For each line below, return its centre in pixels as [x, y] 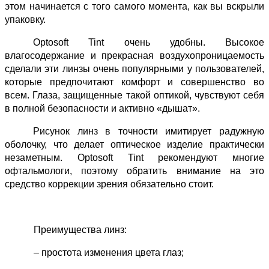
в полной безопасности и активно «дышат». [102, 109]
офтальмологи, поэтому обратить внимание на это [134, 171]
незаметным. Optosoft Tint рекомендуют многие [134, 158]
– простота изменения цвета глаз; [94, 253]
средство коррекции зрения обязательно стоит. [109, 184]
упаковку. [25, 20]
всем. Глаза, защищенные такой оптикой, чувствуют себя [134, 95]
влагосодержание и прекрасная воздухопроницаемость [134, 56]
